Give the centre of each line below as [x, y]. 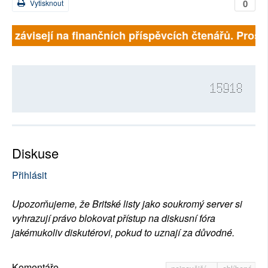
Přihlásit [29, 175]
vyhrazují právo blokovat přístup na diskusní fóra [114, 218]
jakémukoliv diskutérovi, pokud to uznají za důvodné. [123, 233]
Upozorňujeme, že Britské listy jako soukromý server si [127, 204]
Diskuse [35, 153]
